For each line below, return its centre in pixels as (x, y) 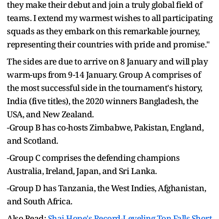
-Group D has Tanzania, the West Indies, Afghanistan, (106, 188)
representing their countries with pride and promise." (108, 44)
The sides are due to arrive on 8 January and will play (107, 61)
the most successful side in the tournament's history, (105, 88)
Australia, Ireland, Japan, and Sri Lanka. (82, 171)
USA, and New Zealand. (50, 114)
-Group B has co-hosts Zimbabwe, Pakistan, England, (105, 127)
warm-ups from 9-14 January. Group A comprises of (104, 74)
